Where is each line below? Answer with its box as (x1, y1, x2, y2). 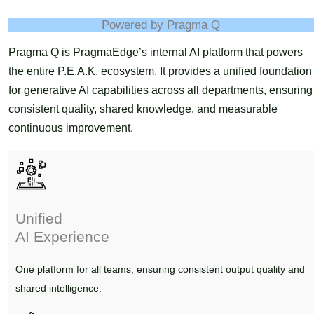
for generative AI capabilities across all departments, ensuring (8, 84, 313, 97)
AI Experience (15, 228, 109, 245)
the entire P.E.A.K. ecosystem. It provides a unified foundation (8, 65, 312, 78)
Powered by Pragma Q (102, 18, 221, 32)
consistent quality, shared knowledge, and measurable (8, 103, 278, 116)
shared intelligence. (15, 282, 102, 294)
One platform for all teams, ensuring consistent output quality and (15, 264, 305, 275)
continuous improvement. (8, 122, 133, 135)
